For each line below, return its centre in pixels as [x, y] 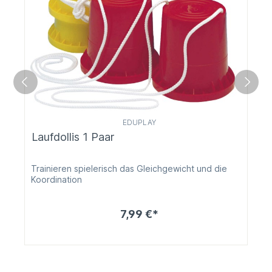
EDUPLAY [139, 122]
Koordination [56, 180]
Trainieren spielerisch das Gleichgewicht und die [129, 169]
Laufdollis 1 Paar [73, 137]
